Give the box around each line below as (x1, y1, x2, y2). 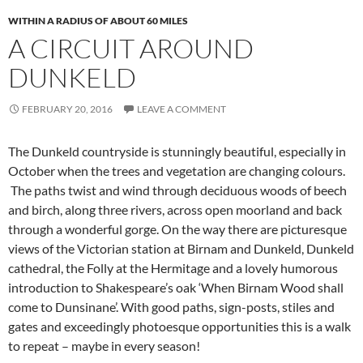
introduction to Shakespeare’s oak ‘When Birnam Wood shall (8, 280, 344, 295)
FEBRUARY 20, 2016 (22, 103, 113, 115)
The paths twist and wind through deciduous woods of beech (8, 182, 347, 198)
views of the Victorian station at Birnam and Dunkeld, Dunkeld (8, 241, 354, 256)
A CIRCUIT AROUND (8, 32, 254, 65)
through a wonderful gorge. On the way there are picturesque (8, 221, 347, 237)
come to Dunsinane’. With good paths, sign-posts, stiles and (8, 299, 335, 314)
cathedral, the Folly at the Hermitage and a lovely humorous (8, 260, 338, 275)
